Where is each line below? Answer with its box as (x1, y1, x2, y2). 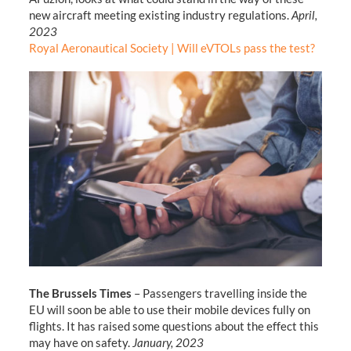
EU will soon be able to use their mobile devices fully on (28, 302, 310, 317)
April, (291, 7, 317, 22)
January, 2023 (132, 335, 204, 349)
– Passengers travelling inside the (131, 285, 307, 300)
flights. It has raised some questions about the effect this (28, 318, 319, 333)
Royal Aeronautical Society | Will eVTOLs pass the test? (28, 40, 315, 55)
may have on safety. (28, 335, 132, 349)
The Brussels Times (28, 285, 132, 300)
